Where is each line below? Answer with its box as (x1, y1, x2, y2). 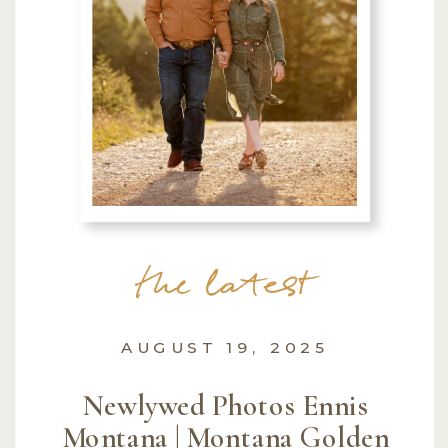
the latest (138, 258, 313, 317)
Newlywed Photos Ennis (81, 387, 369, 423)
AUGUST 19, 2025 (120, 337, 329, 357)
